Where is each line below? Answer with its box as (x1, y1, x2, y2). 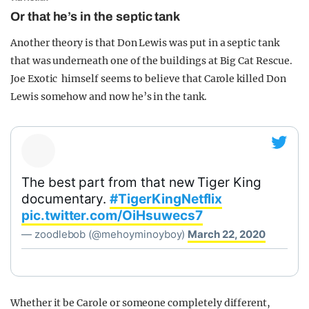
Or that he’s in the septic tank (10, 9, 181, 23)
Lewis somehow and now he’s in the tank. (10, 90, 207, 103)
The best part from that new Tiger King (21, 174, 261, 190)
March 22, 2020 (188, 227, 266, 241)
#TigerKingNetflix (110, 190, 223, 207)
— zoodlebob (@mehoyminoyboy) (21, 227, 188, 241)
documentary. (21, 190, 110, 207)
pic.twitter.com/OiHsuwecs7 (21, 207, 203, 223)
